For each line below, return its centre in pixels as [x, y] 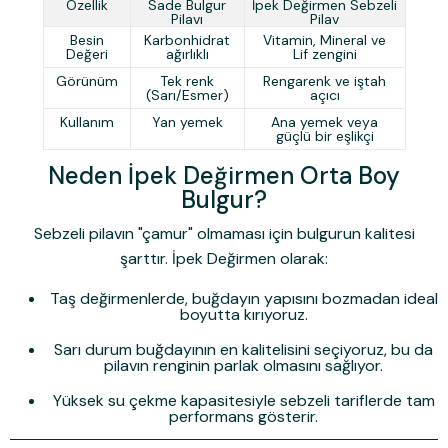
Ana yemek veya [324, 121]
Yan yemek [187, 121]
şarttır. [146, 259]
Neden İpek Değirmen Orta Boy [224, 176]
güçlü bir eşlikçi [324, 135]
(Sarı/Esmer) [187, 94]
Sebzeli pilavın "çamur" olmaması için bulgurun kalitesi [224, 234]
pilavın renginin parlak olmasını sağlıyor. [243, 366]
